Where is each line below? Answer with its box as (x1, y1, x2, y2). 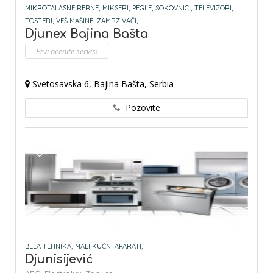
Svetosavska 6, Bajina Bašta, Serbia (30, 78, 174, 90)
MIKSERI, (102, 4, 130, 13)
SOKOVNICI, (155, 4, 192, 13)
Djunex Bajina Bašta (25, 27, 148, 41)
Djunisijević (25, 253, 93, 266)
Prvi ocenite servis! (36, 46, 97, 57)
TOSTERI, (25, 16, 54, 26)
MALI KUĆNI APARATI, (75, 242, 143, 251)
